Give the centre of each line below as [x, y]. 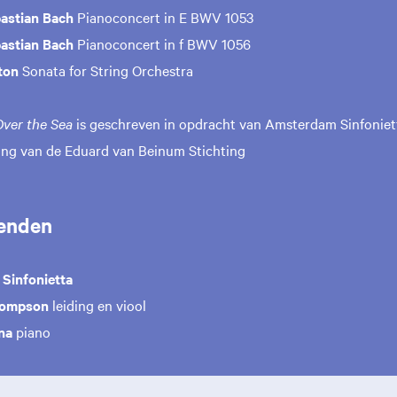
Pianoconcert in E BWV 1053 [165, 17]
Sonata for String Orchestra [108, 70]
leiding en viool [97, 305]
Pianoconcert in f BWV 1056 [162, 44]
